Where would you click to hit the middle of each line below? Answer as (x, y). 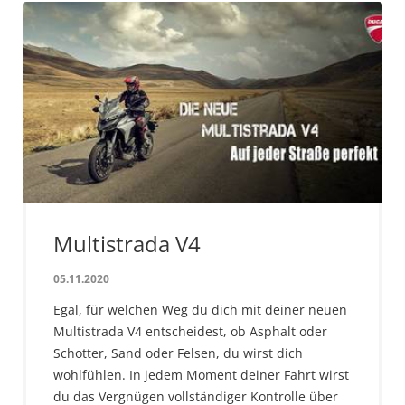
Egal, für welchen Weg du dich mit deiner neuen (200, 309)
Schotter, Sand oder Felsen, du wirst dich (178, 353)
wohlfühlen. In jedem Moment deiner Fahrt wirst (201, 374)
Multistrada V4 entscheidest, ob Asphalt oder (190, 331)
